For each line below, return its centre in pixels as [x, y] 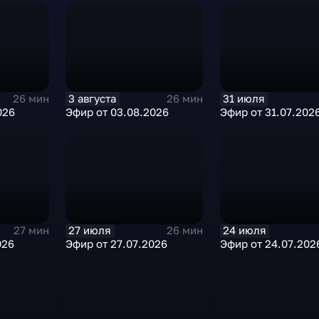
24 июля [244, 230]
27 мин [32, 231]
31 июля [244, 98]
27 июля [90, 230]
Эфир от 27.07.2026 [117, 244]
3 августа [93, 98]
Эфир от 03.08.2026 [117, 112]
